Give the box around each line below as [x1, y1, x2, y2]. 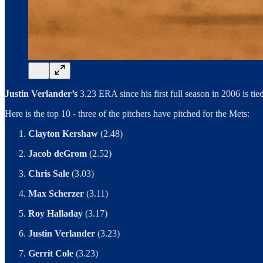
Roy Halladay [28, 208, 85, 219]
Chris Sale [28, 168, 72, 179]
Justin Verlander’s [5, 89, 80, 99]
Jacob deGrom [28, 149, 89, 159]
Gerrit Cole [28, 248, 76, 259]
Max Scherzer [28, 188, 86, 199]
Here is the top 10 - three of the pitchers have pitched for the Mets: [5, 109, 249, 119]
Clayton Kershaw [28, 129, 100, 139]
